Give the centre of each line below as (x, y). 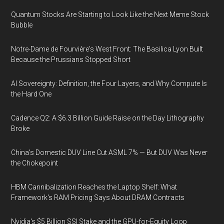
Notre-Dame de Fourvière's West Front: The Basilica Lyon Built (107, 49)
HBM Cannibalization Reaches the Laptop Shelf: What (94, 187)
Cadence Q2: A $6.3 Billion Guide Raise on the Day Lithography (108, 118)
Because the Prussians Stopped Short (71, 59)
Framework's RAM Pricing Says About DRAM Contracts (98, 197)
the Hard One (31, 94)
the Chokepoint (35, 163)
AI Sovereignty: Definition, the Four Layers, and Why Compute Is (109, 83)
